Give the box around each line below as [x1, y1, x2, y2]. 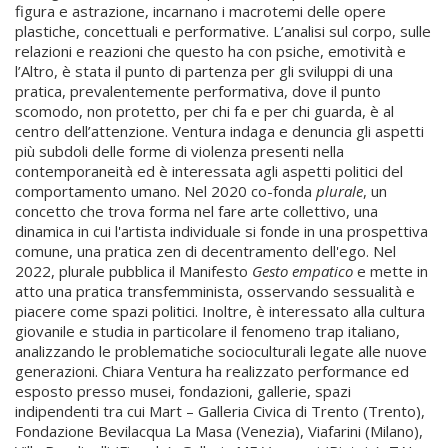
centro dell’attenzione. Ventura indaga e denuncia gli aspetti [15, 121, 424, 142]
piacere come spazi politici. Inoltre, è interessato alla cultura [15, 301, 425, 322]
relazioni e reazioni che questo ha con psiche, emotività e [15, 41, 406, 62]
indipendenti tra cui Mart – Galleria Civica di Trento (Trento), [15, 401, 425, 422]
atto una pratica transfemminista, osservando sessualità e [15, 281, 415, 302]
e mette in [353, 261, 428, 282]
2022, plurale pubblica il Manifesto [15, 261, 252, 282]
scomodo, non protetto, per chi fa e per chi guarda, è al [15, 101, 394, 122]
